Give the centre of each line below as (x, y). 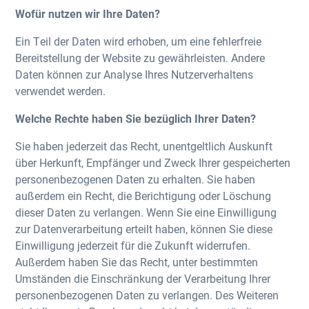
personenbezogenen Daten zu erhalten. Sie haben (136, 179)
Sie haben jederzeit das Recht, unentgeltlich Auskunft (144, 146)
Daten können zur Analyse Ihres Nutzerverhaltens (134, 74)
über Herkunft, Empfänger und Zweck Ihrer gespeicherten (153, 162)
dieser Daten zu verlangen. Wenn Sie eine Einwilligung (146, 212)
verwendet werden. (61, 91)
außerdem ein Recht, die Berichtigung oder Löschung (143, 196)
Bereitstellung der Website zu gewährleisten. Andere (140, 58)
